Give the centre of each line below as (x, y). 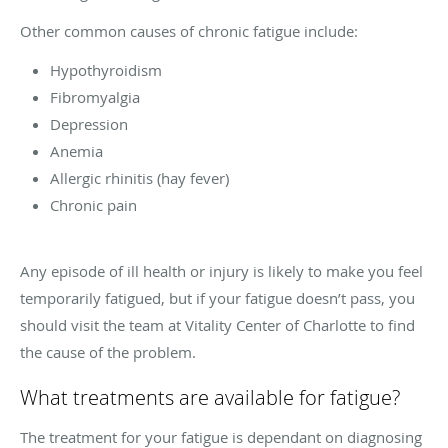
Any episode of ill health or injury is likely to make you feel (221, 270)
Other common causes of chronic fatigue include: (189, 30)
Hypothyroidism (106, 69)
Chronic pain (93, 204)
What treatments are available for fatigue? (210, 397)
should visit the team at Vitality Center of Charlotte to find (217, 324)
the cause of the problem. (108, 351)
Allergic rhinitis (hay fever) (139, 177)
